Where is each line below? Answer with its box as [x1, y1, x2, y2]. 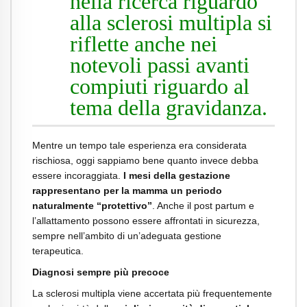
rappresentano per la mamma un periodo [32, 185, 222, 196]
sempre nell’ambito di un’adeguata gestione [32, 230, 221, 241]
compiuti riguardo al [70, 73, 250, 99]
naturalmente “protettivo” [32, 200, 152, 211]
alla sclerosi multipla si [70, 10, 273, 35]
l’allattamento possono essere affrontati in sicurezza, [32, 215, 260, 226]
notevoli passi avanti [70, 52, 250, 77]
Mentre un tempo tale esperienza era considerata [32, 140, 247, 151]
